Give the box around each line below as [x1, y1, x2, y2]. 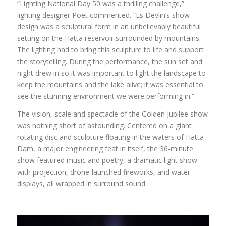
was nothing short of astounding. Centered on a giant [17, 121, 192, 131]
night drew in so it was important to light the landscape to [17, 68, 206, 78]
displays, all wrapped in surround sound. [17, 179, 147, 189]
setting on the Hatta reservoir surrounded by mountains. [17, 33, 201, 43]
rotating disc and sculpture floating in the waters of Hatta [17, 132, 204, 142]
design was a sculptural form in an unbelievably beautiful [17, 22, 201, 32]
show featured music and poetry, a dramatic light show [17, 155, 197, 165]
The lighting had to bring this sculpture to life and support [17, 45, 204, 55]
